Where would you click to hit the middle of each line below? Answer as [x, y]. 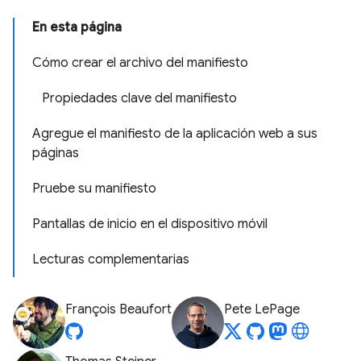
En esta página [77, 27]
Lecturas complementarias [111, 259]
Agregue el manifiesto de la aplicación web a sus [175, 134]
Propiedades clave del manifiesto [139, 98]
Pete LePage [262, 309]
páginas [56, 153]
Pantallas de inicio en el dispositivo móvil [150, 224]
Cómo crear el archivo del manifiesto [140, 63]
